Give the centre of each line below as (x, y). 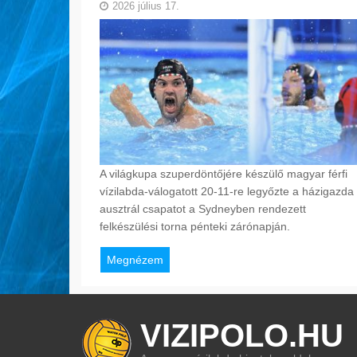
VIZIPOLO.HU (242, 336)
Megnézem (135, 259)
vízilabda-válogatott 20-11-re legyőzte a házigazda (226, 191)
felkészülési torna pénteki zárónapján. (194, 226)
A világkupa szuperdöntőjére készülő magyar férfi (223, 173)
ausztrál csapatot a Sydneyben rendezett (202, 208)
